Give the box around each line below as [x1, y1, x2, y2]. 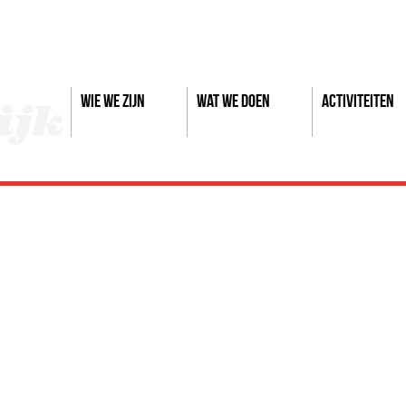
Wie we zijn [81, 90, 145, 111]
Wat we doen [197, 90, 270, 111]
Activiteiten [322, 90, 394, 111]
